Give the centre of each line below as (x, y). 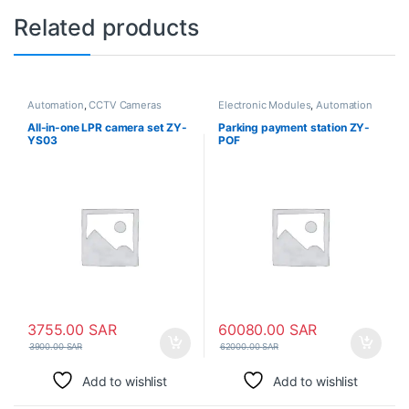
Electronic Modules (264, 105)
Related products (106, 27)
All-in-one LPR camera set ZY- (107, 128)
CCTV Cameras (125, 105)
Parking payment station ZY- (294, 128)
